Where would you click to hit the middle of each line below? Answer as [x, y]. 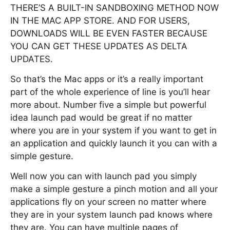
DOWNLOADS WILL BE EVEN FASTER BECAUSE [109, 33]
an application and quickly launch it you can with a [114, 143]
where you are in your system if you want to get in [113, 130]
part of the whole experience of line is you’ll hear [110, 92]
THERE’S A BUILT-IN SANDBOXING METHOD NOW [114, 8]
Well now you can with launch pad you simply [103, 176]
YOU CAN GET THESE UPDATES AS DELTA [99, 46]
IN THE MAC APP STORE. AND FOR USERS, [100, 21]
